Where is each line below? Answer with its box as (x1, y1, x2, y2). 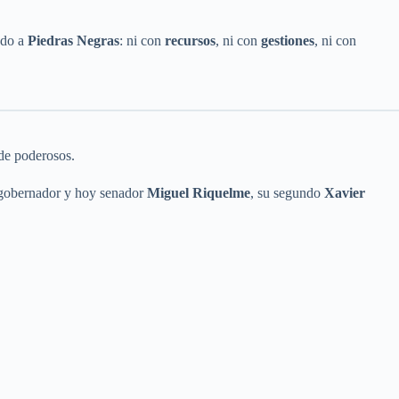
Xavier (324, 184, 365, 200)
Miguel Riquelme (147, 184, 250, 200)
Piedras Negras (28, 33, 119, 49)
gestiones (261, 33, 314, 49)
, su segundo (250, 184, 324, 200)
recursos (165, 33, 216, 49)
